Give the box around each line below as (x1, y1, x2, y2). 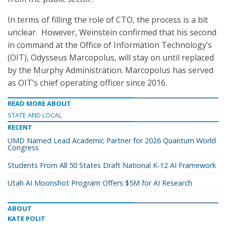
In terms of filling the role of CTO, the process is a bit (8, 14, 208, 25)
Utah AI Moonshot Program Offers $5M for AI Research (8, 178, 192, 188)
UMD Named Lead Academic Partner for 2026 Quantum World (8, 136, 216, 145)
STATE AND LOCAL (8, 110, 62, 120)
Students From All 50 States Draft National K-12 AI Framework (8, 160, 216, 170)
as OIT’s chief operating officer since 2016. (8, 77, 167, 88)
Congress (8, 143, 39, 152)
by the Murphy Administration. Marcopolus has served (8, 65, 213, 76)
